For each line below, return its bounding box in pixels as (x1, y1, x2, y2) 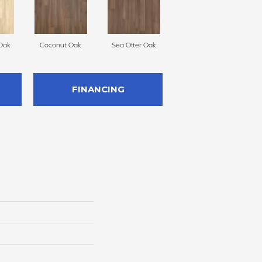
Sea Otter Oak (111, 41, 156, 50)
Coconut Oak (40, 41, 81, 50)
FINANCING (71, 84, 125, 95)
